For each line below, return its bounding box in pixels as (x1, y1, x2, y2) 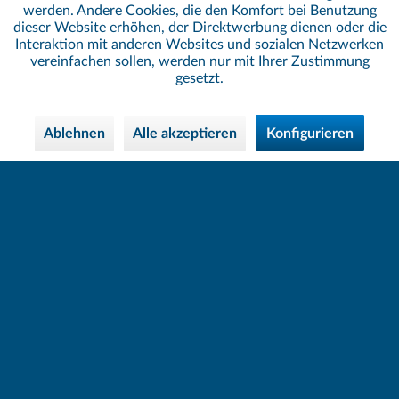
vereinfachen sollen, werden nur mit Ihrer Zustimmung (29, 54, 370, 69)
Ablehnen (44, 126, 105, 141)
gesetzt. (175, 71, 224, 85)
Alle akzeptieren (133, 126, 237, 141)
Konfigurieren (266, 126, 354, 141)
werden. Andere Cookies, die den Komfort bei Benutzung (22, 4, 377, 18)
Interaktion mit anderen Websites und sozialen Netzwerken (15, 37, 384, 52)
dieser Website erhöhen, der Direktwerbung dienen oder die (12, 20, 387, 35)
